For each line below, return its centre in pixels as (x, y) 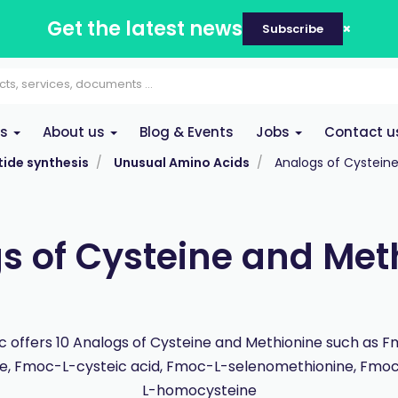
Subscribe (293, 29)
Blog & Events (187, 132)
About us (76, 132)
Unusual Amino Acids (182, 163)
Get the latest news (145, 29)
